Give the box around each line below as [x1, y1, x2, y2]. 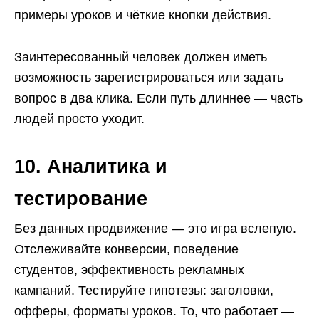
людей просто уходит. [14, 112, 145, 126]
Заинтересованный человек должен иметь [14, 50, 267, 64]
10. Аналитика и [14, 156, 167, 177]
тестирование [14, 188, 147, 209]
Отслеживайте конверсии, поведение [14, 242, 239, 256]
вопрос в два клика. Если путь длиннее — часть [14, 91, 303, 105]
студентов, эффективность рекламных [14, 263, 244, 277]
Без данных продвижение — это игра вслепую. [14, 221, 296, 236]
